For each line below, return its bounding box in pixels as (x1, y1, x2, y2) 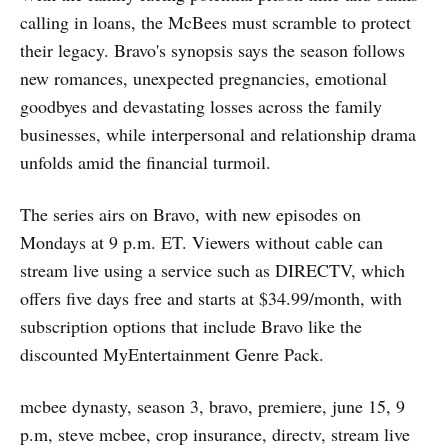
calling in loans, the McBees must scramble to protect (20, 9, 411, 34)
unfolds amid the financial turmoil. (20, 149, 271, 174)
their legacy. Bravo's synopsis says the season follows (20, 37, 405, 62)
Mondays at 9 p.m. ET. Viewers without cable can (20, 229, 383, 254)
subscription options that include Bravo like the (20, 313, 362, 338)
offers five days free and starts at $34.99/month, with (20, 285, 402, 310)
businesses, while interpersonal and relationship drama (20, 121, 416, 146)
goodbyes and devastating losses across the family (20, 93, 382, 118)
